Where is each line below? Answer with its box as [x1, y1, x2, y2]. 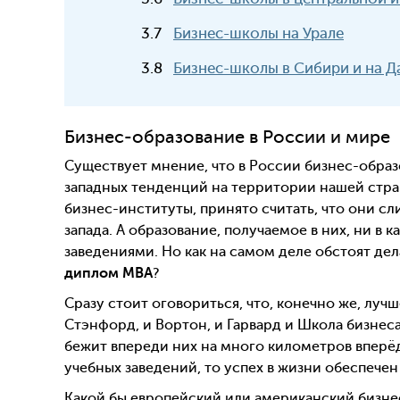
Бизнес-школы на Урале [173, 25, 344, 42]
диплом [64, 264, 122, 281]
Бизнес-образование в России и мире [64, 127, 390, 147]
